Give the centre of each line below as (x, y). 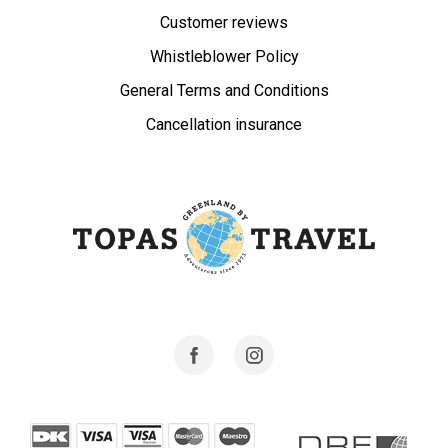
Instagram (316, 345)
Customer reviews (224, 22)
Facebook (255, 345)
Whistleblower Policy (224, 56)
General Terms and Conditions (224, 90)
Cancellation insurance (224, 124)
